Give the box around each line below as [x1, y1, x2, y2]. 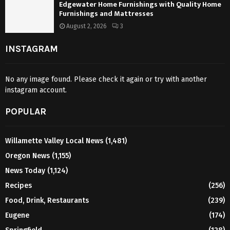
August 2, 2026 [66, 23, 107, 30]
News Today [5, 166, 45, 175]
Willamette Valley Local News [5, 136, 103, 145]
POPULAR [5, 105, 46, 117]
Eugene [5, 210, 29, 220]
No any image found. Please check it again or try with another [5, 74, 207, 84]
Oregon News [5, 151, 50, 160]
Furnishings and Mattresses [59, 8, 154, 20]
